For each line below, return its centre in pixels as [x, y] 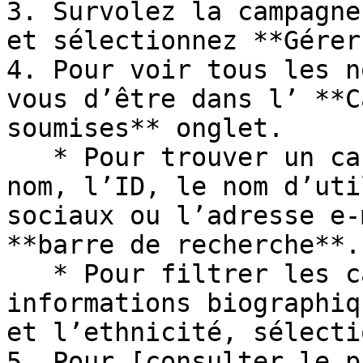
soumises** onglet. [145, 128]
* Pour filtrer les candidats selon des [30, 274]
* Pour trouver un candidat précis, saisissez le [30, 157]
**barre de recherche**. [184, 245]
